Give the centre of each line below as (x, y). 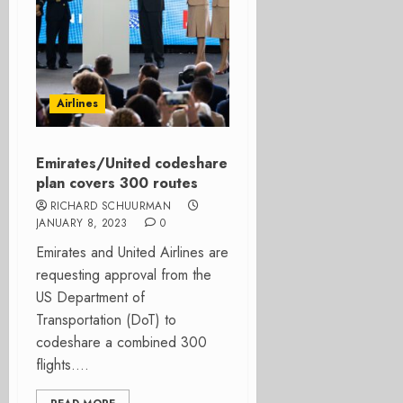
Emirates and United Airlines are (132, 252)
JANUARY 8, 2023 (82, 223)
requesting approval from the (124, 275)
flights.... (63, 365)
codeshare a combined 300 (121, 342)
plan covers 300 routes (117, 183)
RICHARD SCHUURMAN (111, 206)
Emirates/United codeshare (132, 163)
